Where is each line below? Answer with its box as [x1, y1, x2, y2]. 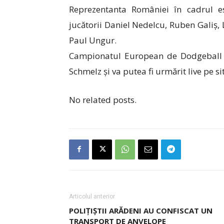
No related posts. [69, 93, 136, 105]
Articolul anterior [69, 192, 115, 200]
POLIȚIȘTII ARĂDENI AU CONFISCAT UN [69, 205, 212, 215]
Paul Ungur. [69, 34, 116, 46]
